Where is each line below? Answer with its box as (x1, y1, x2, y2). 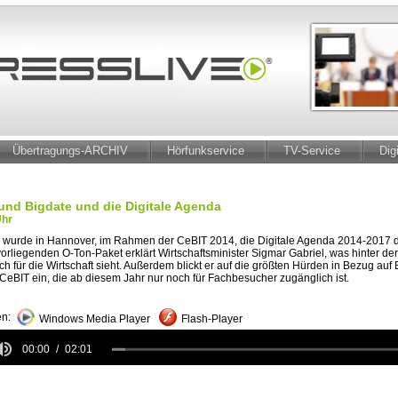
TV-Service (283, 144, 340, 157)
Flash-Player (181, 313, 243, 325)
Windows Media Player (39, 313, 150, 325)
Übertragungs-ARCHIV (12, 144, 128, 157)
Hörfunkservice (167, 144, 244, 157)
